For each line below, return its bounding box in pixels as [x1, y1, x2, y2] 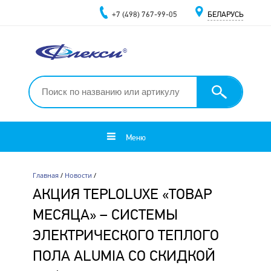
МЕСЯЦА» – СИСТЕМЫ [32, 205, 178, 223]
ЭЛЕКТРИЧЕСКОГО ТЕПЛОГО [32, 226, 219, 244]
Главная [32, 170, 59, 180]
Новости [64, 170, 92, 180]
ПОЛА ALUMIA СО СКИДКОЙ [32, 246, 215, 264]
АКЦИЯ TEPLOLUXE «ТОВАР [32, 184, 212, 203]
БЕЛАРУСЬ [207, 10, 243, 19]
